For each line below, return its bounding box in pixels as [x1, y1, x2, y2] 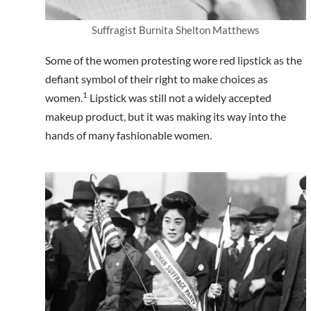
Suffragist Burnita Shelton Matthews [92, 24, 260, 37]
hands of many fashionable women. [45, 128, 214, 142]
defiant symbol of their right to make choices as [45, 72, 268, 86]
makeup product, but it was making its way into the [45, 110, 286, 124]
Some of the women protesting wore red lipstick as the [45, 53, 302, 67]
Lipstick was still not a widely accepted [87, 91, 271, 105]
